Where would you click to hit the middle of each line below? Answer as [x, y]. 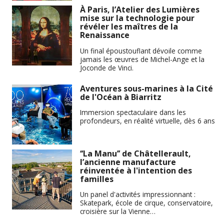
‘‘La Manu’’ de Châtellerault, [135, 153]
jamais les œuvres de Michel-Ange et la [142, 59]
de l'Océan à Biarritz [121, 97]
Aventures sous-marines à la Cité [146, 88]
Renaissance [105, 35]
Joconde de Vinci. [107, 68]
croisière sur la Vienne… [118, 211]
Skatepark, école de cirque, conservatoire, [146, 203]
